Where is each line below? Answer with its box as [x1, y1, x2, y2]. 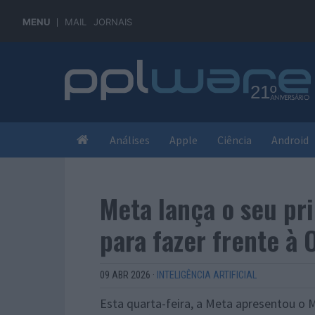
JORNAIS [94, 16, 132, 27]
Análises [110, 133, 150, 147]
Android [271, 133, 309, 147]
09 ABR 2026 [100, 269, 150, 281]
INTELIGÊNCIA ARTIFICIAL [157, 269, 257, 281]
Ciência [217, 133, 252, 147]
